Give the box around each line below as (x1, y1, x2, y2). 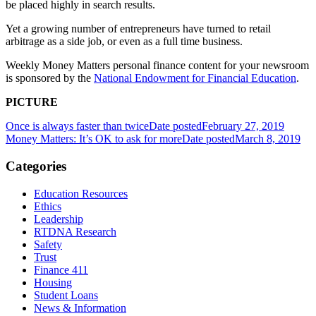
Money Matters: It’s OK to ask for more (6, 133, 182, 145)
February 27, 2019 (202, 120, 284, 133)
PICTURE (6, 96, 58, 109)
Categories (6, 159, 66, 174)
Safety (34, 238, 62, 250)
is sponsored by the (6, 72, 94, 85)
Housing (34, 276, 72, 288)
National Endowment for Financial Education (94, 72, 296, 85)
